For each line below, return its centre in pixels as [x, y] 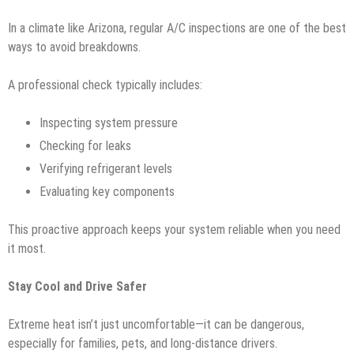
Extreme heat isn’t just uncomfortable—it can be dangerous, [156, 324]
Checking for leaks [87, 145]
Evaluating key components [109, 191]
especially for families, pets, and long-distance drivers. [143, 343]
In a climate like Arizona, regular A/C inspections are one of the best [177, 28]
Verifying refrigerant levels [107, 168]
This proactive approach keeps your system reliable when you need [174, 229]
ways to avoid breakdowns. [74, 47]
